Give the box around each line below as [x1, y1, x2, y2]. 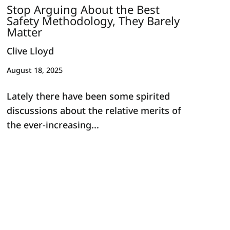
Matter [7, 24, 43, 40]
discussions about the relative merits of [7, 104, 181, 117]
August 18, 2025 [7, 65, 63, 75]
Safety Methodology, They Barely [7, 12, 180, 28]
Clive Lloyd [7, 45, 54, 57]
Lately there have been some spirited [7, 89, 170, 102]
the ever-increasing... [7, 118, 100, 131]
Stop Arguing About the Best [7, 1, 160, 17]
